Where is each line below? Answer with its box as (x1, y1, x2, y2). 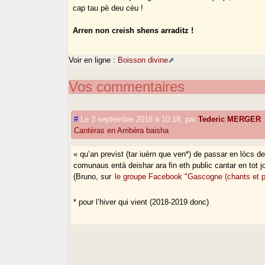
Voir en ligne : (69, 55, 118, 64)
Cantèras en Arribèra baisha (74, 125, 169, 135)
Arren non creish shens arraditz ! (73, 26, 194, 35)
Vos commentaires (69, 78, 185, 95)
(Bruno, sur (73, 172, 114, 181)
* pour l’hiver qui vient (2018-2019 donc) (73, 197, 209, 206)
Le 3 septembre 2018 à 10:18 (80, 114, 181, 124)
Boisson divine (118, 55, 169, 64)
